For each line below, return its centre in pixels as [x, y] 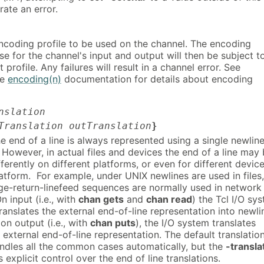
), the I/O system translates [196, 222]
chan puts [113, 222]
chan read [169, 199]
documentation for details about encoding [157, 79]
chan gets [101, 199]
